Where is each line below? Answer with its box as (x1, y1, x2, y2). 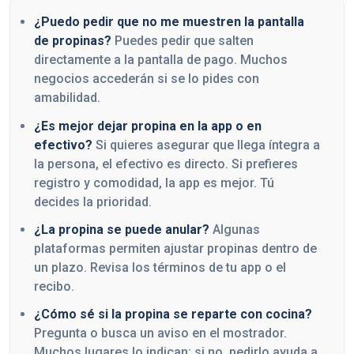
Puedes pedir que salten (111, 33, 254, 49)
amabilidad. (34, 90, 100, 106)
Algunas (209, 221, 260, 237)
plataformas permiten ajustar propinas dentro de (34, 240, 317, 256)
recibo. (34, 278, 74, 294)
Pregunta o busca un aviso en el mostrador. (34, 325, 287, 341)
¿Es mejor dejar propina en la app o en (34, 118, 262, 134)
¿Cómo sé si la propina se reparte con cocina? (34, 306, 312, 322)
